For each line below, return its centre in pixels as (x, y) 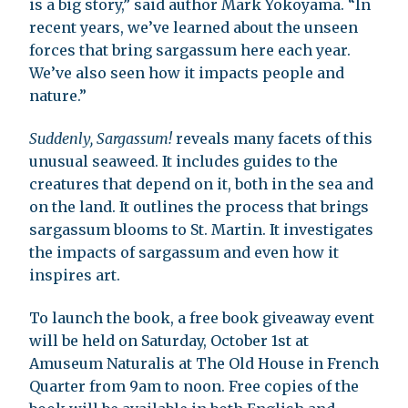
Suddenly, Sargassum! (101, 139)
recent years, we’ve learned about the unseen (194, 28)
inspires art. (75, 275)
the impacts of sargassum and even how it (184, 253)
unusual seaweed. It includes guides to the (184, 162)
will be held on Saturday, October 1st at (169, 341)
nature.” (58, 96)
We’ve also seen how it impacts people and (187, 73)
